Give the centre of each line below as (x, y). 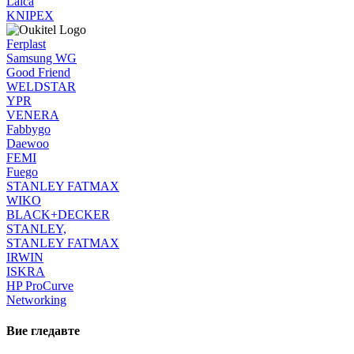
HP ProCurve (40, 285)
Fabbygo (28, 129)
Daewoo (28, 143)
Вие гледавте (43, 330)
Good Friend (38, 72)
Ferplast (26, 43)
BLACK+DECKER (58, 214)
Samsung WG (41, 58)
